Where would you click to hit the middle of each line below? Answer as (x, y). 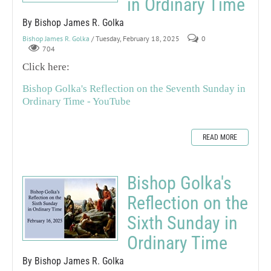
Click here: (46, 67)
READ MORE (220, 138)
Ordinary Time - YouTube (77, 102)
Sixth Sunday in (182, 223)
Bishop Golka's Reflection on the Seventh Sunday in (134, 89)
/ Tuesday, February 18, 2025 (135, 38)
